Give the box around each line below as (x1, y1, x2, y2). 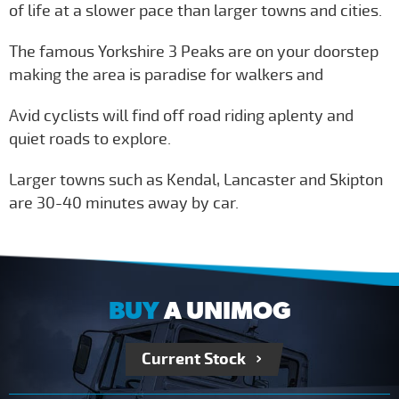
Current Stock (142, 348, 246, 370)
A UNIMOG (159, 294, 291, 325)
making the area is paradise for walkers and (9, 64, 323, 85)
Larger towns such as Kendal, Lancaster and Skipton (9, 169, 383, 190)
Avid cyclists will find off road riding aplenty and (9, 105, 354, 126)
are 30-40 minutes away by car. (9, 192, 239, 213)
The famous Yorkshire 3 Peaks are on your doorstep (9, 41, 379, 61)
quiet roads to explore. (9, 128, 171, 149)
